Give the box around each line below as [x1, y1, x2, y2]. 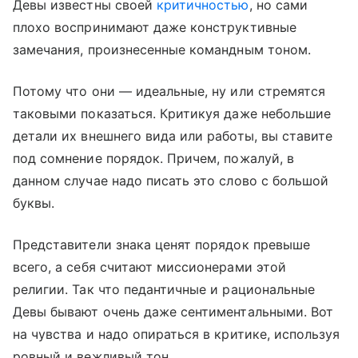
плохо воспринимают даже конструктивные [13, 19, 296, 36]
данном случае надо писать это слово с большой [13, 173, 329, 189]
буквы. [13, 195, 55, 212]
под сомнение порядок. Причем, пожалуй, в [13, 150, 294, 167]
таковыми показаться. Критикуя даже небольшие [13, 105, 332, 122]
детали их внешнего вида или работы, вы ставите [13, 128, 333, 145]
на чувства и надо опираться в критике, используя [13, 326, 340, 343]
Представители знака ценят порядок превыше [13, 237, 310, 253]
